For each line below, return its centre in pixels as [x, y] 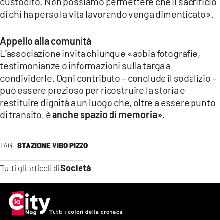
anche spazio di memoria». [109, 114]
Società [76, 168]
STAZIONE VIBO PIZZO [52, 145]
